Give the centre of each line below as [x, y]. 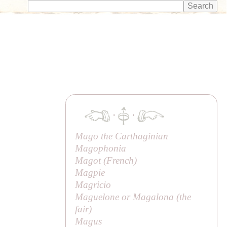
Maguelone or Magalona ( [127, 197]
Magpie [90, 172]
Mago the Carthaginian [122, 136]
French [120, 160]
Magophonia [101, 148]
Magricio [93, 184]
